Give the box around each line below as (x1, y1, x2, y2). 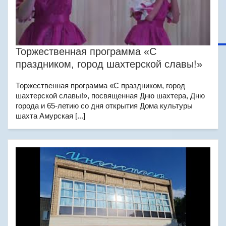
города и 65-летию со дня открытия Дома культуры (16, 101, 193, 110)
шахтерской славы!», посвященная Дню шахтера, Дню (16, 91, 205, 100)
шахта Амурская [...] (16, 111, 85, 120)
